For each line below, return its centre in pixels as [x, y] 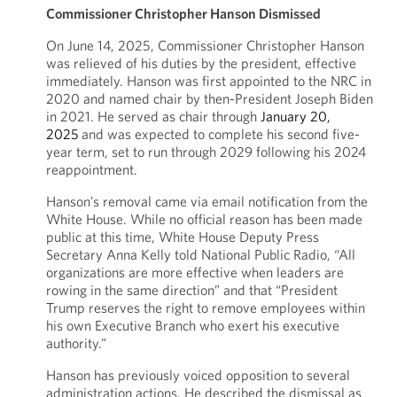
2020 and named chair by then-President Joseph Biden [209, 98]
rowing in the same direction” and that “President [191, 290]
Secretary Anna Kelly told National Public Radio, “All [200, 254]
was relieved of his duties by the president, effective [201, 63]
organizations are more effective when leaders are [195, 272]
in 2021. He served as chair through [153, 116]
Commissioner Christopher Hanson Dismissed [183, 13]
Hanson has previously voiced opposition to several [198, 375]
